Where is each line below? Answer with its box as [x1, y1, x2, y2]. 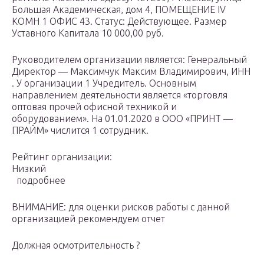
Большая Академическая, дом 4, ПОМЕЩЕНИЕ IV [12, 4, 226, 15]
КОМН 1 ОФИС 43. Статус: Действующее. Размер [12, 16, 227, 27]
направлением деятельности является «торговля [12, 90, 227, 101]
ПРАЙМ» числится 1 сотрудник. [12, 125, 148, 136]
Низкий [12, 163, 46, 174]
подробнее [12, 175, 65, 186]
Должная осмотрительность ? [12, 240, 140, 251]
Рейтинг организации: [12, 151, 112, 163]
